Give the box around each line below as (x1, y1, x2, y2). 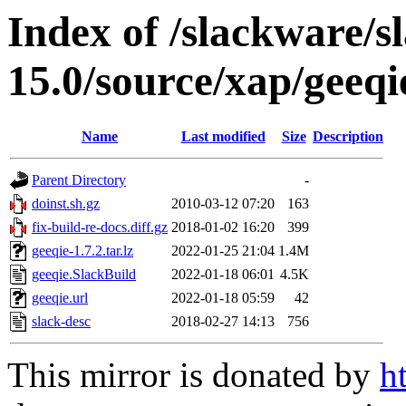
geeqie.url (32, 290, 88, 306)
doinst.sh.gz (32, 196, 100, 212)
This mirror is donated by (7, 355, 380, 395)
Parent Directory (32, 172, 126, 188)
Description (313, 129, 383, 145)
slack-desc (32, 314, 91, 330)
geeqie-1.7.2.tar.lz (32, 243, 133, 259)
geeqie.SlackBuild (32, 266, 136, 283)
